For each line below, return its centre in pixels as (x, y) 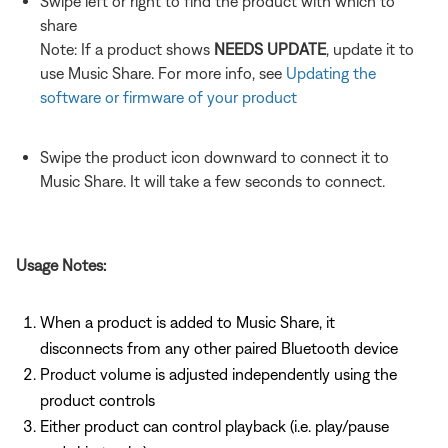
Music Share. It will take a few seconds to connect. (212, 180)
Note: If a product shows (127, 48)
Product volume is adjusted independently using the (218, 373)
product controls (97, 399)
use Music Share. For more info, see (163, 72)
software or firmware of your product (168, 96)
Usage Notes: (61, 264)
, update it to (370, 48)
